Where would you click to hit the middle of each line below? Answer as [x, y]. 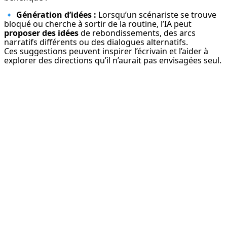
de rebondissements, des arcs [137, 33]
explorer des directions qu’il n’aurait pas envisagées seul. [113, 61]
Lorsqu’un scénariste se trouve [156, 15]
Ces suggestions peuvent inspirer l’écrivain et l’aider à [106, 51]
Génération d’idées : [56, 15]
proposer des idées [41, 33]
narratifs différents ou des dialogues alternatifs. [96, 42]
